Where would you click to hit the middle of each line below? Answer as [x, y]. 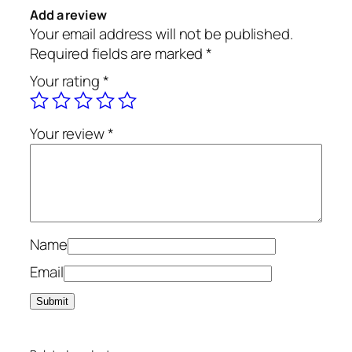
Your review [69, 133]
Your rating [66, 81]
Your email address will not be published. [161, 33]
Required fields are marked [118, 53]
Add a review [68, 15]
